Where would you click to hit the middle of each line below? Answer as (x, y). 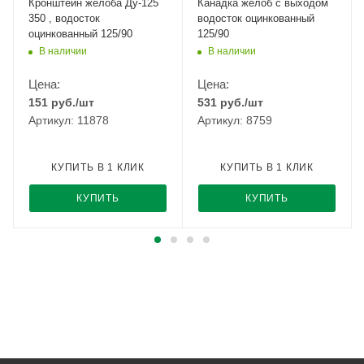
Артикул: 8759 (235, 121)
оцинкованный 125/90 (80, 34)
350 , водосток (64, 19)
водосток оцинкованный (256, 19)
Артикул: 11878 (69, 121)
